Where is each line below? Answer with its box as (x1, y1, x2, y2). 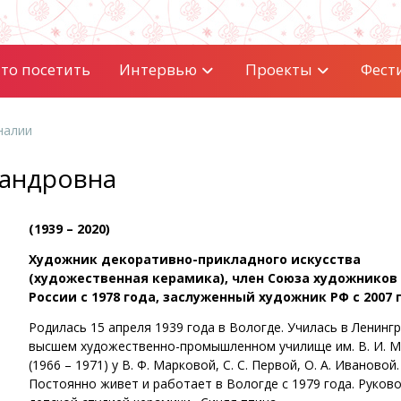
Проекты (244, 59, 312, 80)
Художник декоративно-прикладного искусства (29, 251, 361, 268)
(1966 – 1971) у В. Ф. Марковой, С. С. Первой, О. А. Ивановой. (29, 356, 399, 373)
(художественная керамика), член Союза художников (29, 269, 397, 286)
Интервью (118, 59, 197, 80)
